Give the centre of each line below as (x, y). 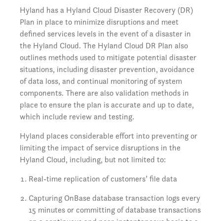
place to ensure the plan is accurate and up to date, (107, 105)
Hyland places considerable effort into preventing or (109, 136)
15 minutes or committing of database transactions (114, 210)
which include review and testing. (77, 117)
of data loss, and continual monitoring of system (101, 81)
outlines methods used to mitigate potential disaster (108, 57)
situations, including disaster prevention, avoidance (107, 69)
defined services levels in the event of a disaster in (105, 34)
